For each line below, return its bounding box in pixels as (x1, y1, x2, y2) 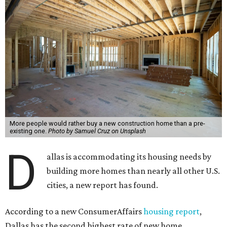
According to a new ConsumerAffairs (5, 206, 143, 216)
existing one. (9, 127, 48, 135)
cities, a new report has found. (47, 180, 159, 190)
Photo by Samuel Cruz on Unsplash (48, 127, 146, 135)
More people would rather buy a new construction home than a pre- (9, 120, 205, 127)
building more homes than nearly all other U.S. (47, 166, 220, 176)
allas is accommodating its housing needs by (47, 152, 212, 162)
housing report (143, 206, 200, 216)
